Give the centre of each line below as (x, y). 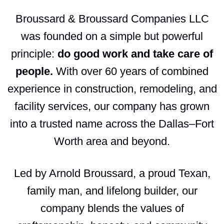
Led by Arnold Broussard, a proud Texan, (112, 173)
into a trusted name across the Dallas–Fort (112, 123)
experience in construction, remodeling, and (112, 88)
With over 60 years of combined (131, 71)
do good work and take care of (135, 53)
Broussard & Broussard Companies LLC (112, 18)
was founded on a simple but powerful (112, 36)
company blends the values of (112, 208)
